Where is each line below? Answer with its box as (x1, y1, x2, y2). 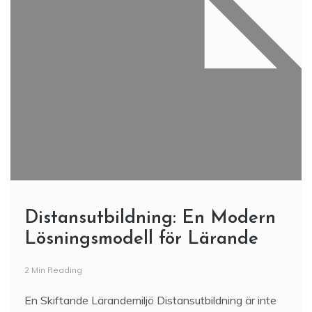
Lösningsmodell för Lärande (24, 230, 258, 249)
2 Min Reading (24, 265, 82, 275)
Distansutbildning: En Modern (24, 209, 276, 228)
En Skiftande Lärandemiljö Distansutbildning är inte (24, 293, 276, 307)
